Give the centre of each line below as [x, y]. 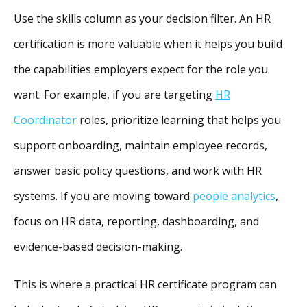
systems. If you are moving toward [103, 196]
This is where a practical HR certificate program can [145, 284]
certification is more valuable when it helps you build [148, 44]
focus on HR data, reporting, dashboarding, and [136, 221]
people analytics [234, 196]
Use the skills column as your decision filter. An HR [142, 18]
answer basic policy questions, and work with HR [138, 170]
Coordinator [45, 120]
